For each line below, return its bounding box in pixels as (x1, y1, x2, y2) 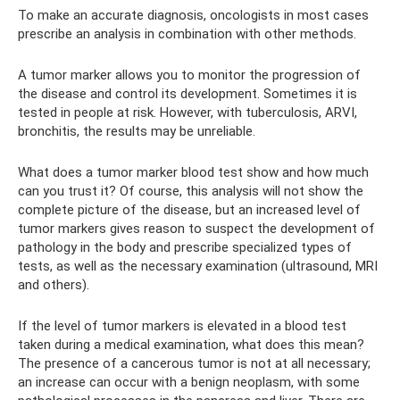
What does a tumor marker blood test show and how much (18, 164, 369, 180)
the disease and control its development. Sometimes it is (18, 86, 357, 102)
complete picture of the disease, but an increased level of (18, 202, 361, 218)
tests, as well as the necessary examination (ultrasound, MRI (18, 258, 378, 274)
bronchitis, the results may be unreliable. (18, 123, 255, 139)
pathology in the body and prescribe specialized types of (18, 239, 352, 255)
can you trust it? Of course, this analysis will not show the (18, 183, 363, 199)
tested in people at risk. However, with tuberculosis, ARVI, (18, 104, 357, 121)
